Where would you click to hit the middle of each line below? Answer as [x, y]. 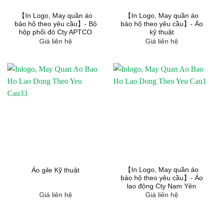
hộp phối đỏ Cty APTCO [55, 32]
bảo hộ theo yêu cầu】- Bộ [55, 24]
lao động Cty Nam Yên [162, 186]
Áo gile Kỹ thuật [55, 170]
